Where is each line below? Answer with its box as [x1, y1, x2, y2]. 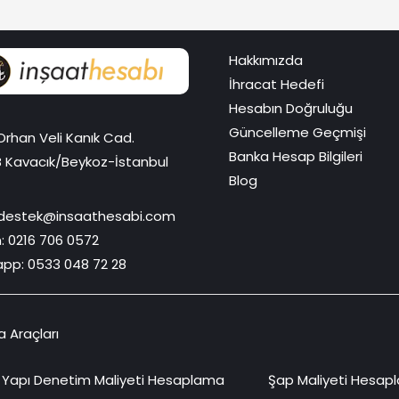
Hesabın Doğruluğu [228, 99, 353, 118]
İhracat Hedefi [228, 75, 324, 94]
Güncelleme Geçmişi [228, 123, 366, 142]
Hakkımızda [228, 51, 303, 70]
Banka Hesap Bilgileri [228, 147, 362, 167]
